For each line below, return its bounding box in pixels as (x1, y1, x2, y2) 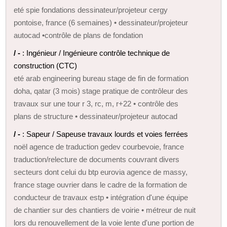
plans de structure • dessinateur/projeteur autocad (14, 111, 178, 121)
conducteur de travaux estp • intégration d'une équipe (14, 193, 188, 202)
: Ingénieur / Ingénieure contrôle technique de (22, 48, 170, 57)
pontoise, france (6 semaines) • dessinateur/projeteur (14, 18, 188, 27)
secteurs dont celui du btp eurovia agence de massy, (14, 167, 188, 176)
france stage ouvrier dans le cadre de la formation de (14, 180, 187, 189)
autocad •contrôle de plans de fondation (14, 30, 143, 40)
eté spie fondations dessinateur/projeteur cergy (14, 5, 168, 14)
